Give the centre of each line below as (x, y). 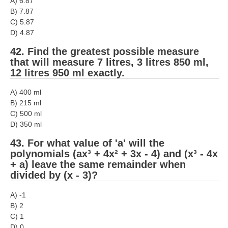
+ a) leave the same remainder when (98, 165)
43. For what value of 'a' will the (87, 143)
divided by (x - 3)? (54, 175)
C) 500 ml (26, 114)
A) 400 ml (26, 92)
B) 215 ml (26, 103)
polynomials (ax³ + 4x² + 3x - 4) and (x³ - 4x (114, 154)
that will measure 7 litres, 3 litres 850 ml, (109, 62)
